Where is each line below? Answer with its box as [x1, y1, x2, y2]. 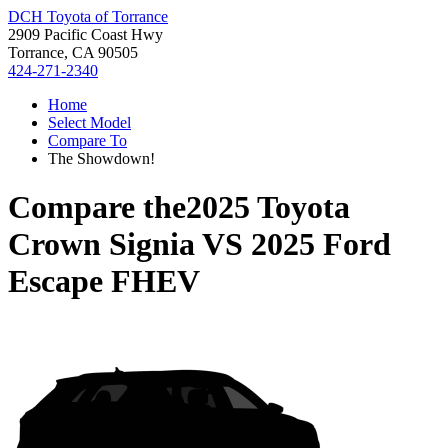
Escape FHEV [8, 263, 200, 300]
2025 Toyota [186, 189, 350, 226]
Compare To [48, 132, 127, 149]
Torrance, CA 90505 [8, 44, 138, 61]
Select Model [48, 114, 131, 131]
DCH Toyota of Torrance [8, 8, 168, 25]
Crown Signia [8, 226, 195, 263]
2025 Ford [251, 226, 391, 263]
